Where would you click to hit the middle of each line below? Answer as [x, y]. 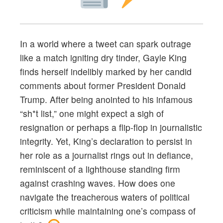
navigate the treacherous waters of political [105, 197]
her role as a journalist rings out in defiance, [107, 155]
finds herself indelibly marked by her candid [106, 71]
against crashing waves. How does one [98, 183]
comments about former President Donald [103, 85]
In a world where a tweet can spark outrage [106, 43]
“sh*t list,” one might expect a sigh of [92, 113]
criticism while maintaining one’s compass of [108, 211]
